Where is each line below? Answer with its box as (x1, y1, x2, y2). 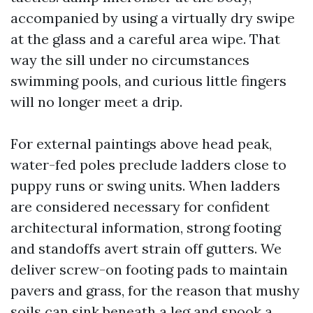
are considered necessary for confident (10, 198, 270, 215)
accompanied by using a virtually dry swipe (10, 9, 295, 27)
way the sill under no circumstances (10, 51, 249, 68)
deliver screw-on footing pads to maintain (10, 261, 288, 278)
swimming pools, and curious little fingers (10, 72, 286, 89)
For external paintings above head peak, (10, 135, 272, 152)
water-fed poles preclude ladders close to (10, 156, 286, 173)
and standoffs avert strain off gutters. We (10, 240, 282, 257)
